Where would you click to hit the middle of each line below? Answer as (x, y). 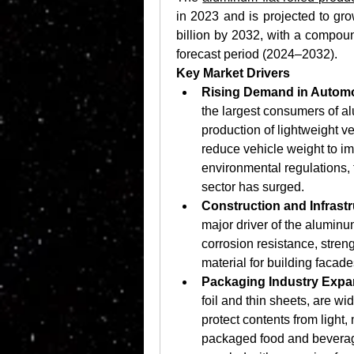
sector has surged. (254, 187)
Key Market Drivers (233, 73)
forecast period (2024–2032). (257, 54)
